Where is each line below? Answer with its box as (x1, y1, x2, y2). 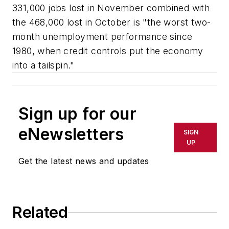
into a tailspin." (12, 60, 75, 71)
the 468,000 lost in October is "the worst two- (12, 17, 211, 28)
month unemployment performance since (12, 31, 193, 42)
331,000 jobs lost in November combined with (12, 3, 210, 14)
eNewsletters (18, 124, 124, 145)
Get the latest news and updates (18, 156, 149, 167)
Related (12, 203, 68, 222)
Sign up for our (18, 104, 136, 124)
